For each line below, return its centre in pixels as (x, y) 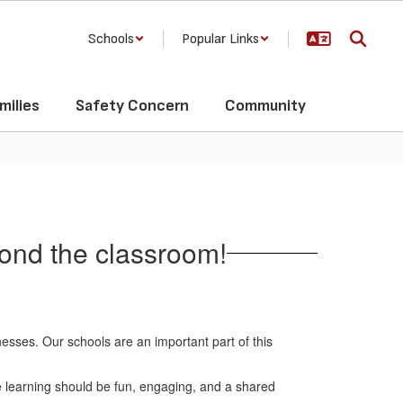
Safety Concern (132, 106)
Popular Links (220, 39)
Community (265, 106)
